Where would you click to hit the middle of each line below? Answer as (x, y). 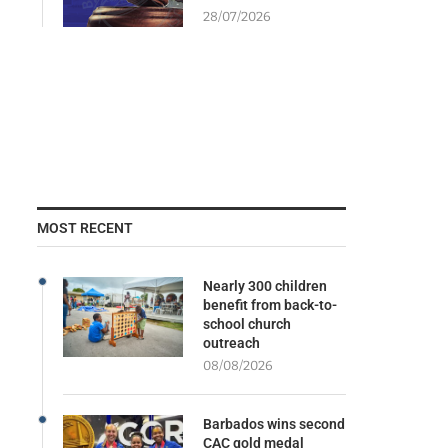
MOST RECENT (84, 227)
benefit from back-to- (269, 304)
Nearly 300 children (264, 285)
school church (246, 323)
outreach (231, 342)
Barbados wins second (273, 423)
